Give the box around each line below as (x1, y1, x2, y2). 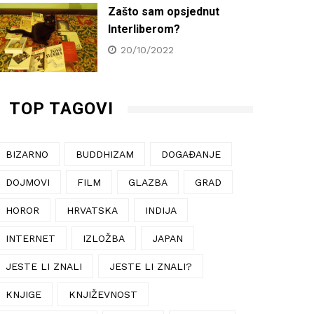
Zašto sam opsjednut (108, 4, 219, 18)
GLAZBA (128, 176, 168, 188)
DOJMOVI (6, 176, 50, 188)
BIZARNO (6, 148, 48, 160)
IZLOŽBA (83, 232, 125, 244)
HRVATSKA (67, 204, 118, 216)
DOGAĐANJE (161, 148, 221, 160)
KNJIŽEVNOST (69, 288, 137, 300)
